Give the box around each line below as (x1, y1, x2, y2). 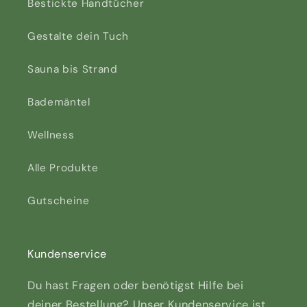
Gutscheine (27, 194, 90, 208)
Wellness (27, 128, 75, 143)
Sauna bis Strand (27, 62, 118, 77)
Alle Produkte (27, 161, 99, 175)
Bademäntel (27, 95, 90, 110)
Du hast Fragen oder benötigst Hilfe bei (27, 278, 244, 293)
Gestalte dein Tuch (27, 29, 129, 44)
